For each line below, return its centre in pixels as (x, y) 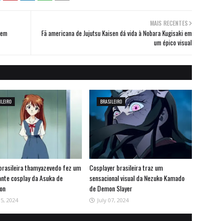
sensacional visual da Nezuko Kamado (137, 178)
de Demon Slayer (110, 188)
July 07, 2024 (113, 200)
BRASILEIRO (111, 102)
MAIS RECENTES (169, 23)
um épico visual (173, 43)
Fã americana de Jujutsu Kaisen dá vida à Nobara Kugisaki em (117, 33)
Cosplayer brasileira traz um (126, 168)
